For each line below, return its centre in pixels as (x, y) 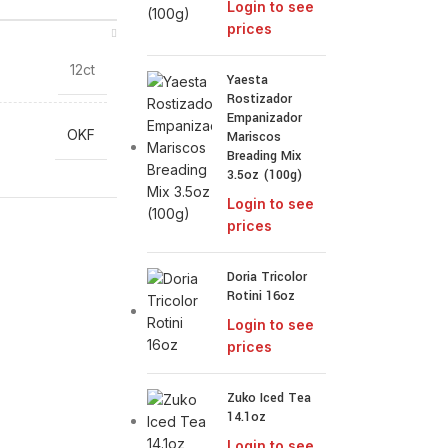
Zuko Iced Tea (269, 398)
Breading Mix (264, 156)
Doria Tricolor (267, 277)
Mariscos (254, 137)
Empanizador (265, 118)
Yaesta (248, 80)
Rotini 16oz (261, 296)
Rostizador (260, 99)
